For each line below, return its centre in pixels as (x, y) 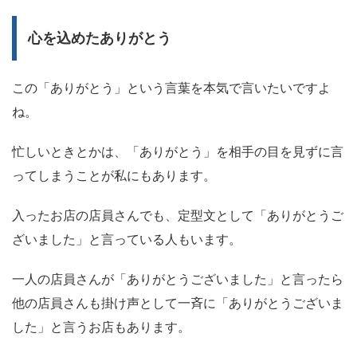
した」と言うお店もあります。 (101, 328)
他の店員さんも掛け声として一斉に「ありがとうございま (178, 304)
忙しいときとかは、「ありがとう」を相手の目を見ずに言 (178, 152)
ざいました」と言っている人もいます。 (127, 240)
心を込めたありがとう (100, 39)
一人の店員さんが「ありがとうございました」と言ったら (178, 280)
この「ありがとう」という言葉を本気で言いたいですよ (171, 88)
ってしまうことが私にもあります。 (114, 176)
